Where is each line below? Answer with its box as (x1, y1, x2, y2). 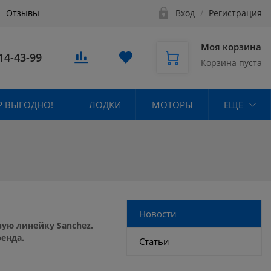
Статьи (139, 235, 170, 247)
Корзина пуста (201, 57, 262, 69)
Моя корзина (201, 41, 261, 53)
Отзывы (6, 7, 39, 19)
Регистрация (209, 7, 262, 19)
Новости (139, 207, 177, 220)
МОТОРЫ (151, 98, 193, 111)
